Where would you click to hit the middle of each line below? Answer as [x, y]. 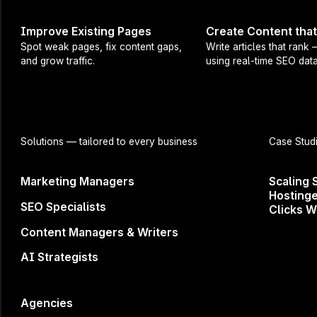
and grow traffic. [58, 61]
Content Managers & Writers [100, 232]
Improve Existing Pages [86, 32]
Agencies [47, 304]
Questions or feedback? [184, 92]
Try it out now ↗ [184, 69]
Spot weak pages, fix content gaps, [102, 47]
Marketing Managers [78, 182]
